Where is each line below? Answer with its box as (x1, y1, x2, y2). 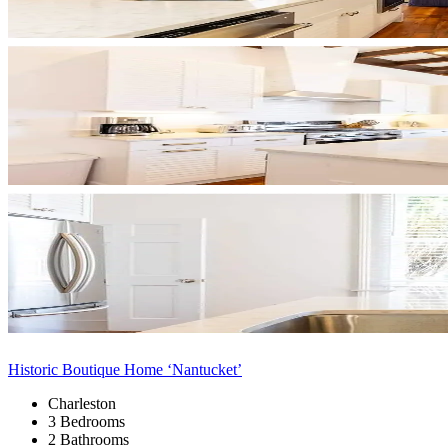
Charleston (48, 394, 116, 412)
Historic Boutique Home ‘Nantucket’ (8, 360, 242, 378)
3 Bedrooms (48, 412, 125, 430)
